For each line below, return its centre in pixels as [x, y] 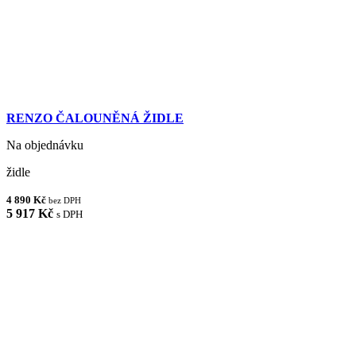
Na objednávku [45, 145]
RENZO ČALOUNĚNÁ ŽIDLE [95, 118]
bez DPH [65, 200]
